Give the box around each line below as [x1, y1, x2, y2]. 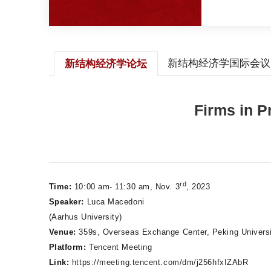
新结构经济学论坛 [64, 58, 147, 70]
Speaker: [48, 197, 84, 207]
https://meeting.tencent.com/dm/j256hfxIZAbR [71, 258, 249, 267]
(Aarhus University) [48, 212, 122, 222]
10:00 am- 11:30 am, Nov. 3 [71, 182, 180, 192]
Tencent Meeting [86, 243, 152, 252]
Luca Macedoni [84, 197, 145, 207]
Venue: [48, 227, 76, 237]
